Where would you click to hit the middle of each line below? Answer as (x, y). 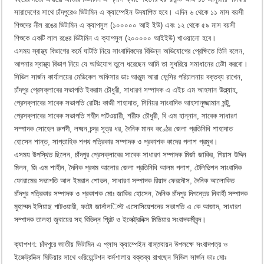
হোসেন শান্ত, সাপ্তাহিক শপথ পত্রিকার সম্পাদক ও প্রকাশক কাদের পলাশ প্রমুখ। (116, 141)
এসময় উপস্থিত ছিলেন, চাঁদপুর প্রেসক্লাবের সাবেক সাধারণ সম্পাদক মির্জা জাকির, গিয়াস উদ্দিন (131, 154)
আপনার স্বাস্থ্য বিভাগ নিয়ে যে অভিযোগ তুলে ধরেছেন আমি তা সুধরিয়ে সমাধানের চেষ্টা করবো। (131, 64)
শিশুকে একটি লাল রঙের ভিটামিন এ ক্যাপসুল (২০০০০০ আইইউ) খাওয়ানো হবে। (115, 38)
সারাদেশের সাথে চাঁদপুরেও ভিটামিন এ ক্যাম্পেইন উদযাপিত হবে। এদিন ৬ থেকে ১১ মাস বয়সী (129, 12)
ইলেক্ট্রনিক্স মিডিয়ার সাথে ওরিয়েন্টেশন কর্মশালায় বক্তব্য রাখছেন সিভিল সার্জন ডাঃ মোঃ (121, 257)
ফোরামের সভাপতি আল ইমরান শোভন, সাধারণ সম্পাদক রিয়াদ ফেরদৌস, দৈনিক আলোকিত (125, 180)
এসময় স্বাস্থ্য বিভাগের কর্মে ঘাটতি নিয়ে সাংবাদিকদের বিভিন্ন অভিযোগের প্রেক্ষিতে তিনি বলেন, (130, 51)
